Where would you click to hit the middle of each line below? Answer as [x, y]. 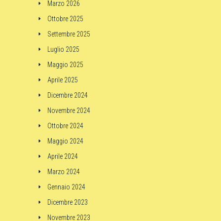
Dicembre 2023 [68, 202]
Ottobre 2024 [65, 126]
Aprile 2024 [63, 156]
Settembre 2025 [69, 34]
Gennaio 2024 [66, 187]
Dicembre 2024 [68, 95]
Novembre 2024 [69, 110]
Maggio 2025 [65, 65]
